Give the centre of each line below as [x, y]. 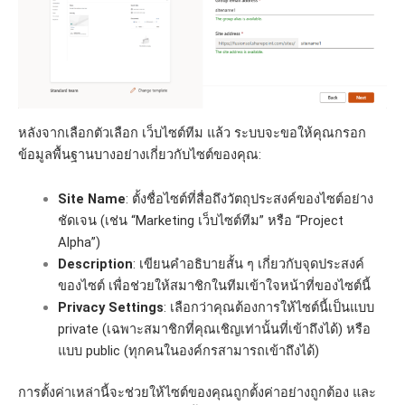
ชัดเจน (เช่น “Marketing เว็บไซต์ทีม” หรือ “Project [200, 221]
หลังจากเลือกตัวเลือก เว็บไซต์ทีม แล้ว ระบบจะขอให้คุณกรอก [192, 132]
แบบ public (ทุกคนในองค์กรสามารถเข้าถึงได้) [188, 351]
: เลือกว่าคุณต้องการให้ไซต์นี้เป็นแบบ [268, 308]
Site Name [91, 199]
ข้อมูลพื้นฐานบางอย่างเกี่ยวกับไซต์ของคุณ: [140, 154]
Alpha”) [79, 243]
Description [95, 264]
